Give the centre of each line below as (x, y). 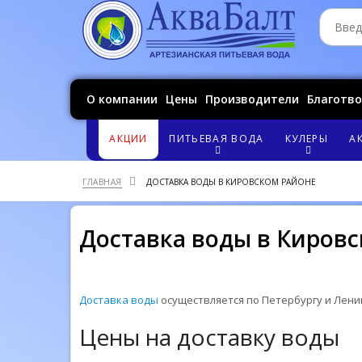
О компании (122, 99)
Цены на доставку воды (209, 337)
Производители (252, 99)
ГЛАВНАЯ (102, 182)
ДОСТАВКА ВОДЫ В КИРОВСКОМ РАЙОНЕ (231, 182)
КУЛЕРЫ (307, 139)
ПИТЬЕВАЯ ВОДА (217, 139)
